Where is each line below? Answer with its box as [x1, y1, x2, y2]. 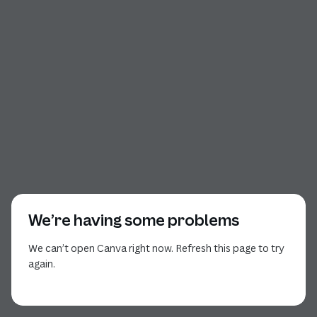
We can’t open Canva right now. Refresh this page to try [28, 241, 284, 255]
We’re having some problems [28, 210, 239, 230]
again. [28, 257, 55, 270]
